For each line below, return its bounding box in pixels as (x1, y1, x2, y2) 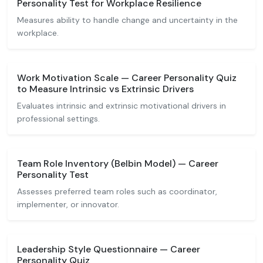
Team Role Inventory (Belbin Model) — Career (17, 157, 218, 170)
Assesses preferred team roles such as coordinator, (17, 186, 217, 197)
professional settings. (17, 113, 100, 124)
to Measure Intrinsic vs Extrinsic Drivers (17, 83, 194, 95)
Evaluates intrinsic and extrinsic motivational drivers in (17, 100, 226, 111)
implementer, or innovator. (17, 199, 119, 210)
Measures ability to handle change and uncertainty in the (17, 15, 238, 25)
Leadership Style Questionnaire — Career (17, 243, 200, 255)
